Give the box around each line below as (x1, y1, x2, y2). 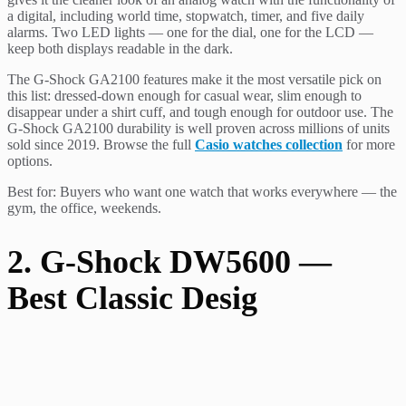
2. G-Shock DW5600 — (7, 243, 332, 280)
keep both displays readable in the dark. (7, 41, 233, 57)
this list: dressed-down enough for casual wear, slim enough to (7, 88, 362, 104)
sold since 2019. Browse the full (7, 137, 195, 153)
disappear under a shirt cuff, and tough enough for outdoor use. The (7, 104, 393, 121)
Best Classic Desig (7, 279, 257, 316)
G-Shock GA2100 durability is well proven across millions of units (7, 121, 390, 137)
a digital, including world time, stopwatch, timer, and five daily (7, 8, 364, 24)
